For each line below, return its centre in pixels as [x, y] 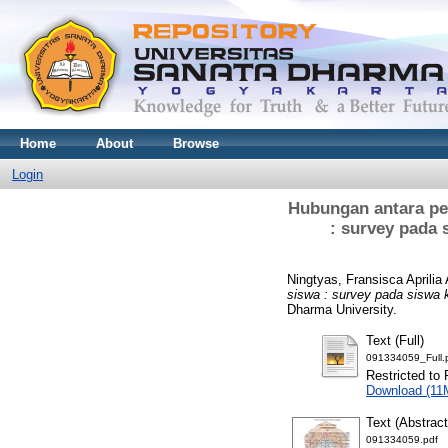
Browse [196, 143]
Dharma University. [342, 309]
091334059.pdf [402, 439]
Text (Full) [395, 340]
